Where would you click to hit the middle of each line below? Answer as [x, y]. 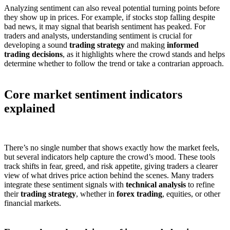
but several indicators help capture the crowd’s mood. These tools [110, 157]
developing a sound [37, 45]
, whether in [96, 194]
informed [183, 45]
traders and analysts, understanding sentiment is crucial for [98, 36]
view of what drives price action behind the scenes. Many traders [109, 176]
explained [30, 109]
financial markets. [33, 203]
